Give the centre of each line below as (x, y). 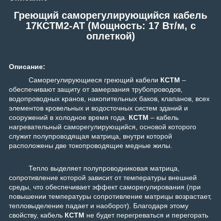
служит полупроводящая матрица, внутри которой (91, 136)
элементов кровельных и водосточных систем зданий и (98, 108)
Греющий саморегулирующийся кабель (110, 15)
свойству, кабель (37, 215)
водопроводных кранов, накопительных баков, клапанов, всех (109, 99)
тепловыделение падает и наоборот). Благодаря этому (99, 206)
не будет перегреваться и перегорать (146, 215)
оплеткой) (110, 36)
